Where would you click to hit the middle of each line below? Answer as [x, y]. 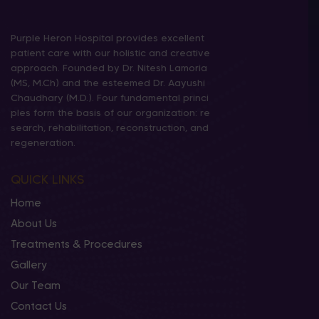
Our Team [36, 286]
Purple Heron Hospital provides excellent [108, 38]
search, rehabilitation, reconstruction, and [110, 127]
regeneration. [43, 142]
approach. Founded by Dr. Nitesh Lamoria [109, 68]
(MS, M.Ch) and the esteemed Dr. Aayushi [108, 83]
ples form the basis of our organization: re [110, 113]
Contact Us [39, 306]
